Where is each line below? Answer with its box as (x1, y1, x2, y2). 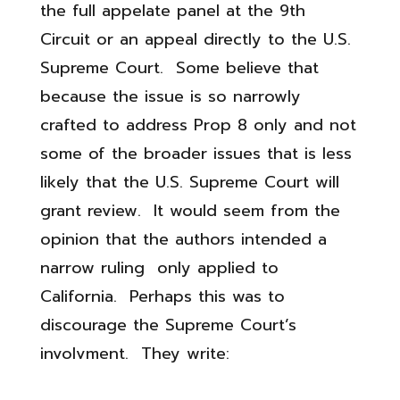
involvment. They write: (39, 341, 229, 366)
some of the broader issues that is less (39, 141, 352, 166)
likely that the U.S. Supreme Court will (39, 170, 339, 195)
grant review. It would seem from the (39, 198, 340, 223)
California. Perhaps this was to (39, 284, 285, 309)
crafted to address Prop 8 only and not (39, 112, 356, 137)
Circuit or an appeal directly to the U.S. (39, 27, 351, 52)
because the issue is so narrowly (39, 84, 301, 109)
